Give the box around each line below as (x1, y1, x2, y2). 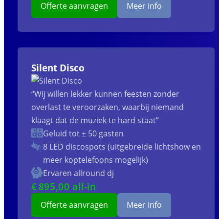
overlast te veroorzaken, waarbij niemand (31, 102, 184, 113)
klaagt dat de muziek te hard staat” (31, 115, 159, 126)
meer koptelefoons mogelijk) (43, 154, 148, 166)
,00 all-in (55, 180, 96, 193)
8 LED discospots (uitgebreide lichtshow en (43, 141, 201, 153)
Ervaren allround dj (43, 168, 114, 179)
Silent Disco (31, 62, 85, 74)
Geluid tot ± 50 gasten (43, 128, 124, 139)
